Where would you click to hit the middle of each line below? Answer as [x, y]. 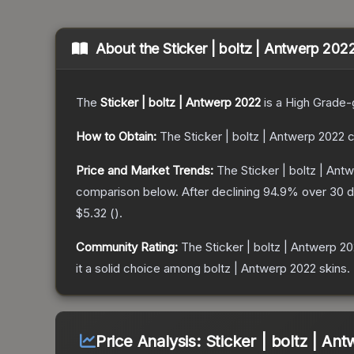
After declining [222, 192]
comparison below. [127, 192]
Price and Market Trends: [145, 171]
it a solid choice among [140, 269]
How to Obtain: [116, 137]
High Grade [316, 103]
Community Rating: [127, 247]
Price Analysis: [150, 342]
